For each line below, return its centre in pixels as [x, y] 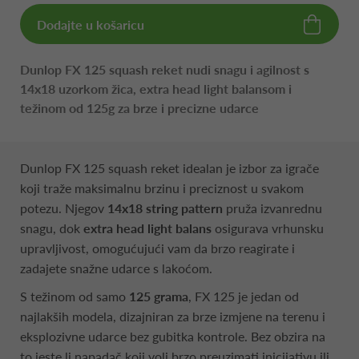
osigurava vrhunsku [268, 228]
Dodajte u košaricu [91, 24]
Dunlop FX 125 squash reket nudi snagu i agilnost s [165, 69]
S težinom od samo [75, 296]
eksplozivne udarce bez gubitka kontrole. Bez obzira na [173, 336]
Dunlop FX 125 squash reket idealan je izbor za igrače [169, 167]
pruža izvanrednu [272, 208]
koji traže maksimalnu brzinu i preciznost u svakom [162, 188]
